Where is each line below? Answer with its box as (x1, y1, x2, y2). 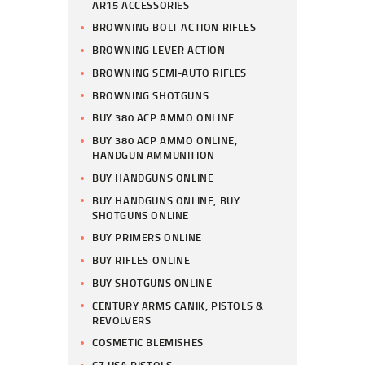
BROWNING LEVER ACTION (92, 42, 226, 58)
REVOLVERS (92, 312, 152, 328)
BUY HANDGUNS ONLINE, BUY (92, 192, 240, 208)
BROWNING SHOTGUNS (92, 87, 209, 103)
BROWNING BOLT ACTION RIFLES (92, 20, 257, 35)
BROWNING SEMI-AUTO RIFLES (92, 64, 248, 80)
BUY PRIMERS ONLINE (92, 230, 202, 245)
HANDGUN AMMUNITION (92, 147, 215, 163)
